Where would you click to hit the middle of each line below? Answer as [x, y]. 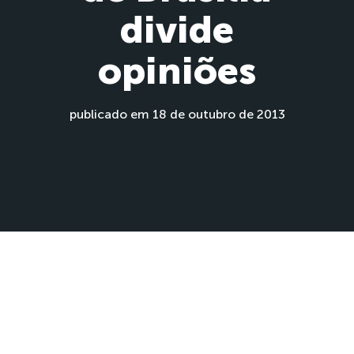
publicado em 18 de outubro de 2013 [177, 114]
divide [177, 30]
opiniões [177, 71]
